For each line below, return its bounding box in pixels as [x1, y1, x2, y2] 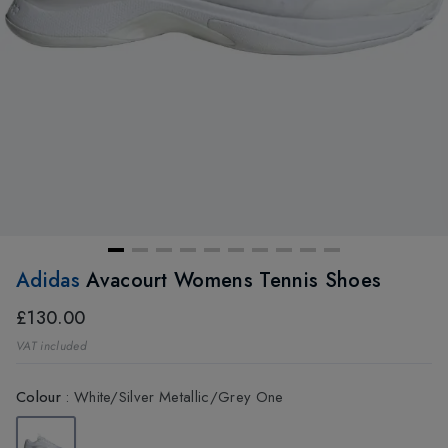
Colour [16, 386, 61, 409]
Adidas [16, 266, 87, 296]
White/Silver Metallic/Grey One [73, 386, 284, 409]
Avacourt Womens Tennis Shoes [86, 266, 382, 296]
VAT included [16, 337, 87, 356]
